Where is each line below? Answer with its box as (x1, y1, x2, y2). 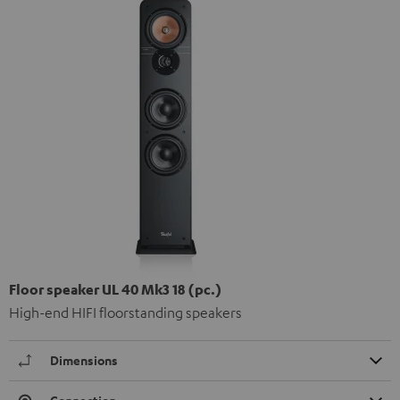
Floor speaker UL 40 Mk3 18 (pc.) (9, 280, 222, 299)
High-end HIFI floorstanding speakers (9, 304, 242, 322)
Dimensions (50, 352, 118, 370)
